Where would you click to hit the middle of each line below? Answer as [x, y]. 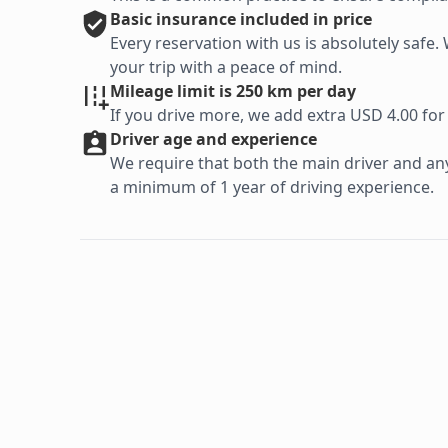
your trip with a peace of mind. [226, 67]
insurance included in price [264, 19]
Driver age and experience [213, 139]
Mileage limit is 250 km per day [233, 91]
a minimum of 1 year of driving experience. [272, 187]
